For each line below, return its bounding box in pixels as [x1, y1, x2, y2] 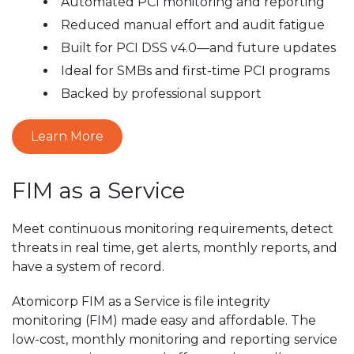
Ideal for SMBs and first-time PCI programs [61, 63, 330, 78]
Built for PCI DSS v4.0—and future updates [61, 40, 336, 55]
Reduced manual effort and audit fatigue [61, 17, 325, 32]
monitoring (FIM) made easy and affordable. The [12, 313, 316, 328]
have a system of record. [12, 259, 164, 274]
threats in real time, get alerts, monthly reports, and [12, 240, 337, 255]
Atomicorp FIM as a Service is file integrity [12, 294, 270, 309]
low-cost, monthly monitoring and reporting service [12, 332, 337, 347]
